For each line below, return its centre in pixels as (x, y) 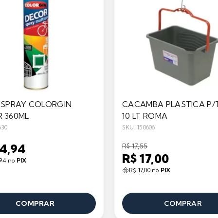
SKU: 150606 (139, 127)
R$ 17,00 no (145, 170)
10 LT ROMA (145, 116)
